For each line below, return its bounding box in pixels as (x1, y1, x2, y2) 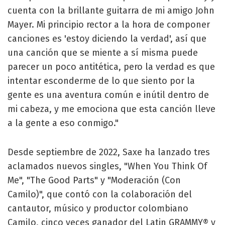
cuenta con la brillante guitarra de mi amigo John (8, 5, 214, 16)
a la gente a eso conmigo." (8, 117, 119, 129)
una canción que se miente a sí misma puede (8, 47, 198, 58)
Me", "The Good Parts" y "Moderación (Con (8, 174, 181, 186)
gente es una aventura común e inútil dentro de (8, 89, 209, 100)
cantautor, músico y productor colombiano (8, 202, 188, 214)
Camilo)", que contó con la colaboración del (8, 188, 192, 200)
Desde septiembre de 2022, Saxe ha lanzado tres (8, 146, 210, 158)
